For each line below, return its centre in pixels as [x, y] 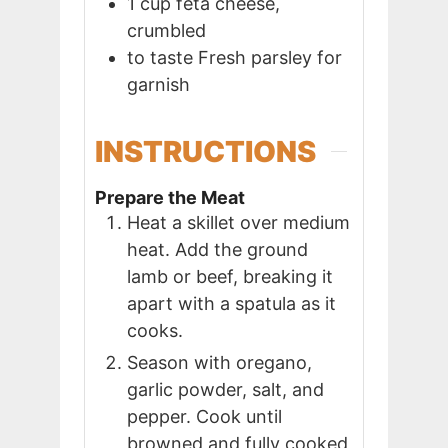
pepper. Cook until [204, 416]
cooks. [155, 330]
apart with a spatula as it [231, 303]
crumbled [166, 30]
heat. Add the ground [217, 249]
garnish [158, 84]
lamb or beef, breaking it [230, 276]
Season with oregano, [219, 362]
